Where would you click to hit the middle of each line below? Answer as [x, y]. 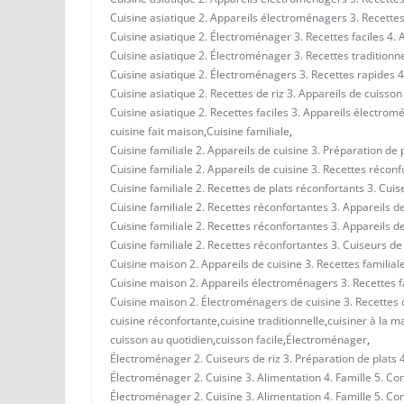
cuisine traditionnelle [272, 320]
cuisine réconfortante [164, 320]
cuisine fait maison [157, 131]
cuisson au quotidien [161, 339]
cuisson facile [249, 339]
